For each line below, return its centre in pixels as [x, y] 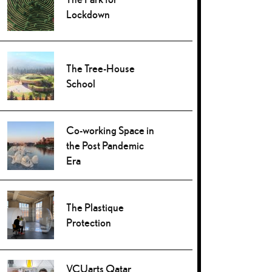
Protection [89, 222]
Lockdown [88, 14]
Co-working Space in [110, 130]
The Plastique [95, 207]
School [81, 84]
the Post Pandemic [105, 145]
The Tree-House [101, 69]
